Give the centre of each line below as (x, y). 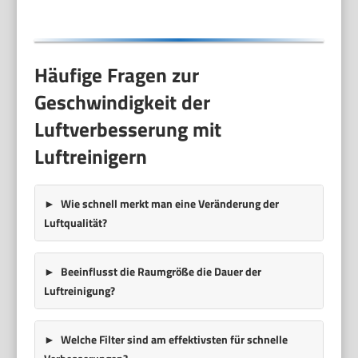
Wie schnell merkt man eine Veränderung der (169, 203)
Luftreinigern (91, 156)
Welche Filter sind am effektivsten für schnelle (174, 339)
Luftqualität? (75, 222)
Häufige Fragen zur (117, 75)
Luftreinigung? (79, 290)
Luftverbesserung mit (128, 129)
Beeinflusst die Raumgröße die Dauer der (161, 271)
